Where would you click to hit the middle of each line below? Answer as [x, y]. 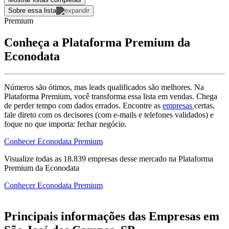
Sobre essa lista [32, 10]
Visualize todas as [34, 158]
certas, [204, 105]
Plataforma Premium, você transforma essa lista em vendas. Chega [111, 96]
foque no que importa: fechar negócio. [65, 124]
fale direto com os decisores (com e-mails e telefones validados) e [109, 114]
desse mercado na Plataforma [165, 158]
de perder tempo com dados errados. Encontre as [83, 105]
